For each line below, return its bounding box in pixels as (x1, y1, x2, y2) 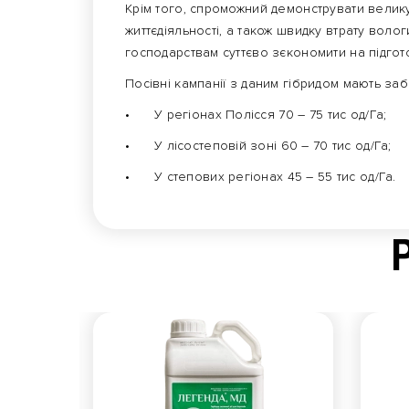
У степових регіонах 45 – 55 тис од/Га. (154, 169, 396, 184)
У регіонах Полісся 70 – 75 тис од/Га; (154, 107, 387, 122)
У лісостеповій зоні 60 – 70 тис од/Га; (154, 138, 392, 153)
